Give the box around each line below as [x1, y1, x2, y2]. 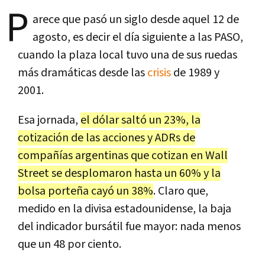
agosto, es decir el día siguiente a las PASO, [33, 29, 243, 45]
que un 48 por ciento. [18, 236, 124, 252]
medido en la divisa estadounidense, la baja [18, 201, 231, 216]
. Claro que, [153, 183, 208, 199]
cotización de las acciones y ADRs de [18, 130, 195, 146]
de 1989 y [171, 64, 219, 80]
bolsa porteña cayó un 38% [18, 183, 153, 199]
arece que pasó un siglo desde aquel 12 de [33, 11, 239, 27]
